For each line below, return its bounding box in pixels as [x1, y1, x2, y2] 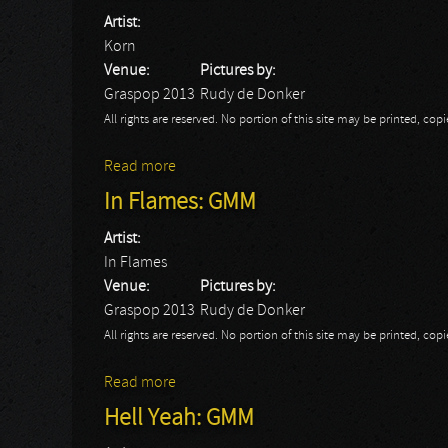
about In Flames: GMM [176, 375, 321, 391]
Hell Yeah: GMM [104, 407, 254, 431]
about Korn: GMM [176, 159, 290, 175]
